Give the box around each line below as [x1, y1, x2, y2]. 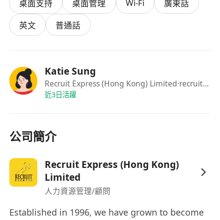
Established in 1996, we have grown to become [9, 206, 204, 219]
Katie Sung [44, 64, 96, 78]
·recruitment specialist [177, 78, 203, 89]
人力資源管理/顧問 [44, 185, 110, 196]
